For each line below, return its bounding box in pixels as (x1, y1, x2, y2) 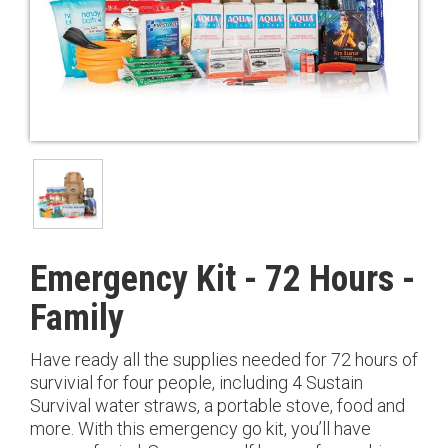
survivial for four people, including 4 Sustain (30, 372, 363, 394)
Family (30, 297, 124, 340)
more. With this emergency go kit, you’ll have (30, 418, 371, 440)
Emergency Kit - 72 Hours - (30, 258, 415, 301)
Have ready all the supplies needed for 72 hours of (30, 349, 418, 371)
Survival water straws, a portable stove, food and (30, 395, 405, 417)
